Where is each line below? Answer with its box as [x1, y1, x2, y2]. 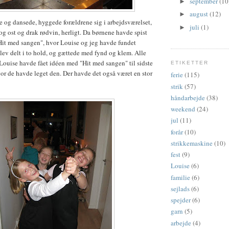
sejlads [171, 184, 190, 193]
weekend [171, 104, 195, 114]
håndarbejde [171, 93, 205, 102]
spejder [171, 195, 191, 205]
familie [171, 172, 190, 182]
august [189, 9, 210, 19]
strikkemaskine [171, 138, 213, 148]
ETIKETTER [171, 59, 209, 65]
